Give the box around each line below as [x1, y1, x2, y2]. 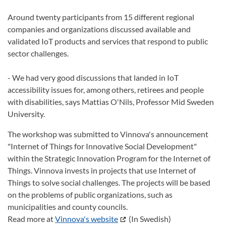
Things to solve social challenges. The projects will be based [8, 178, 210, 187]
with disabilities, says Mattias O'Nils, [8, 97, 136, 106]
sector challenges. [8, 48, 69, 58]
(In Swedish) [127, 214, 171, 223]
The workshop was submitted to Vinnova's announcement [8, 129, 208, 139]
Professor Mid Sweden [136, 97, 214, 106]
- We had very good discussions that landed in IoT [8, 73, 179, 82]
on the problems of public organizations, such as [8, 190, 173, 199]
